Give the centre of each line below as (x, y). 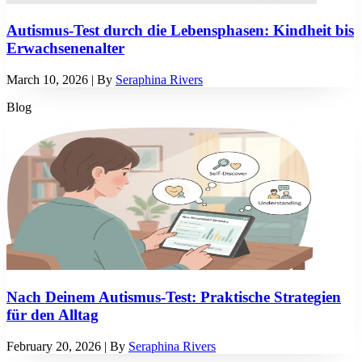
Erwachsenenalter (65, 48)
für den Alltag (53, 314)
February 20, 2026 (54, 346)
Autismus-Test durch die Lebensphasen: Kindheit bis (180, 31)
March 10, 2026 (47, 80)
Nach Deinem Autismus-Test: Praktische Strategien (174, 297)
